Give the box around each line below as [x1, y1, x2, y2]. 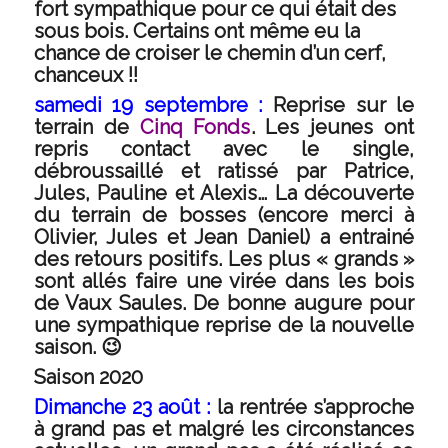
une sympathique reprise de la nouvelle [33, 313, 415, 337]
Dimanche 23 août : [33, 395, 211, 419]
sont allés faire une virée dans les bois [33, 269, 415, 293]
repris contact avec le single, [33, 137, 415, 161]
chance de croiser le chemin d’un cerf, [33, 41, 386, 65]
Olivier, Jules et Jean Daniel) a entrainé [33, 225, 415, 249]
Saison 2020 [33, 365, 143, 389]
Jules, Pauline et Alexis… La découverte [33, 181, 415, 205]
